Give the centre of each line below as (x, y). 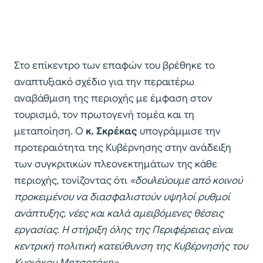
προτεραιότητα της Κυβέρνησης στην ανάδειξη (123, 147)
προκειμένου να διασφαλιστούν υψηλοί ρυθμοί (122, 197)
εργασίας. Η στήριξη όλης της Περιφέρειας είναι (124, 230)
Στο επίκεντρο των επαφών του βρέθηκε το (114, 65)
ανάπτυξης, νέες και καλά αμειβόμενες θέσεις (119, 213)
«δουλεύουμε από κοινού (186, 180)
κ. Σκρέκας (112, 131)
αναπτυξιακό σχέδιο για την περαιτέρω (104, 82)
